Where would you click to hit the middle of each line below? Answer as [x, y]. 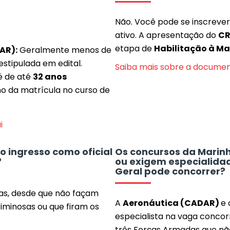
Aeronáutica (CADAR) [172, 203]
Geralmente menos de [64, 50]
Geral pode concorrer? [170, 171]
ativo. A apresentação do [167, 35]
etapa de [135, 49]
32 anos [50, 77]
